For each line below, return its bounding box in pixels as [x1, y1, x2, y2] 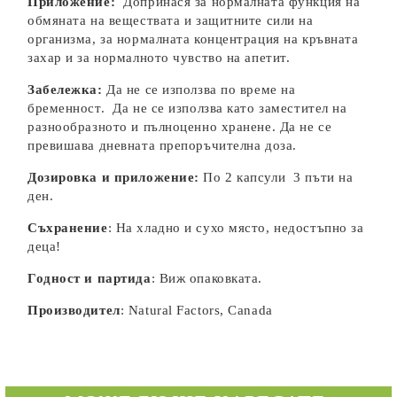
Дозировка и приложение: [27, 170, 199, 184]
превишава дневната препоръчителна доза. [27, 138, 297, 152]
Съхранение [27, 221, 108, 235]
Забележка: [27, 82, 103, 97]
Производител [27, 303, 121, 317]
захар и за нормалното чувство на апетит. [27, 51, 291, 65]
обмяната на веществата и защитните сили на [27, 13, 314, 27]
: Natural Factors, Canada [120, 303, 273, 317]
